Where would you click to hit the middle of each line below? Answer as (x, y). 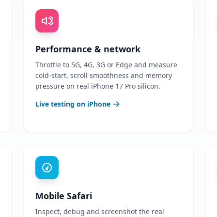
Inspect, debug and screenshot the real (100, 211)
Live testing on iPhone (73, 104)
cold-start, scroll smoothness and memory (104, 75)
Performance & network (88, 49)
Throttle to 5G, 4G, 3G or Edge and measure (106, 65)
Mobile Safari (64, 196)
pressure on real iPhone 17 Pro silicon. (98, 86)
